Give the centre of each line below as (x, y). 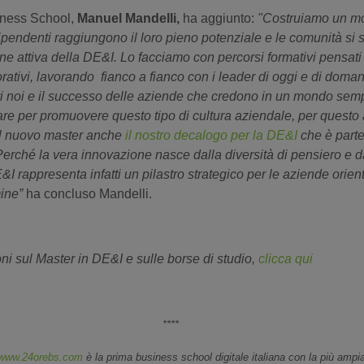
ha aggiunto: (219, 18)
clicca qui (286, 259)
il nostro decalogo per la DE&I (211, 135)
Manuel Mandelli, (127, 18)
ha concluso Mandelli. (87, 194)
